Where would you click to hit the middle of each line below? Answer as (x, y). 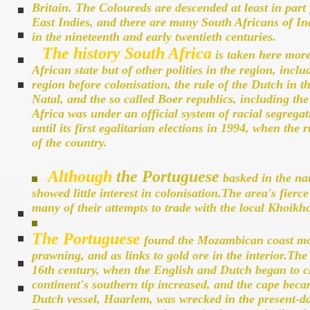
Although (80, 177)
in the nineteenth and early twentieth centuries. (154, 37)
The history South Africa (127, 54)
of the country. (70, 143)
